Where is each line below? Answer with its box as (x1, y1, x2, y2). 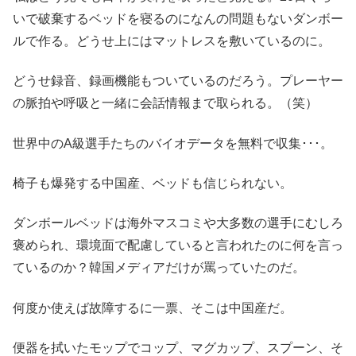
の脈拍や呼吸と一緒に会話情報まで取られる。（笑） (13, 96, 318, 110)
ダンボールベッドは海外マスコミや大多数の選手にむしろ (13, 216, 343, 230)
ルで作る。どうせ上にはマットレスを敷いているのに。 (13, 33, 331, 48)
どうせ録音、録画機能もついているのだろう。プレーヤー (13, 74, 343, 88)
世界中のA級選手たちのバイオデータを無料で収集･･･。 (13, 136, 333, 150)
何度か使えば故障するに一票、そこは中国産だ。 (13, 300, 292, 315)
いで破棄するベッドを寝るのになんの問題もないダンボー (13, 11, 343, 25)
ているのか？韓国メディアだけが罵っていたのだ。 (13, 261, 305, 275)
